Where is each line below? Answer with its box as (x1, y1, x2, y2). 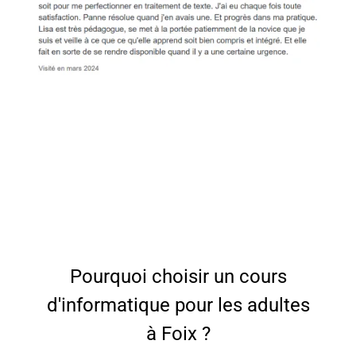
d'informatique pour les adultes (46, 294, 310, 316)
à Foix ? (145, 323, 211, 345)
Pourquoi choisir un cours (69, 265, 287, 288)
